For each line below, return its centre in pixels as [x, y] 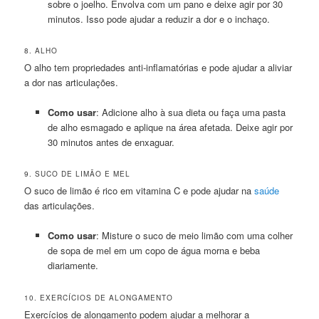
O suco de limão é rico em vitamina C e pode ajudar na [140, 191]
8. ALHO [41, 51]
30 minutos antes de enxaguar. [111, 142]
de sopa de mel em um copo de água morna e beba [153, 251]
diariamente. [73, 266]
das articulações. [60, 206]
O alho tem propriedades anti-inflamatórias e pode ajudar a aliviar [158, 68]
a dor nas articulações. [72, 83]
